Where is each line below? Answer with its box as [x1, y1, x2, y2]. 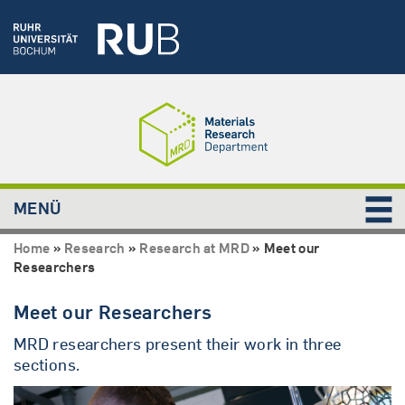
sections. [14, 353, 80, 375]
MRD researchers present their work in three [14, 333, 342, 354]
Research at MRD [139, 239, 250, 257]
